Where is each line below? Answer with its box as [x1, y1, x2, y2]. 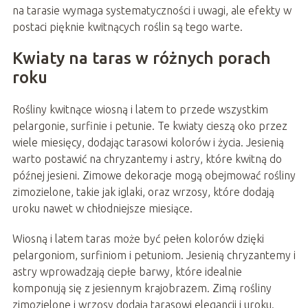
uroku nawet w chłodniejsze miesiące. [12, 201, 192, 214]
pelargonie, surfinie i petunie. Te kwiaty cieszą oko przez [12, 119, 287, 132]
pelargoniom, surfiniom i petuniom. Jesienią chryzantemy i [12, 248, 296, 261]
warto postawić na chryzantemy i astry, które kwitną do [12, 152, 282, 165]
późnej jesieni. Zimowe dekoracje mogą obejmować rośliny [12, 168, 296, 181]
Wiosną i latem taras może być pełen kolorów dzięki [12, 232, 264, 245]
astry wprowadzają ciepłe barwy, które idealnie [12, 265, 242, 278]
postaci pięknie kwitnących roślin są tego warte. [12, 20, 243, 33]
